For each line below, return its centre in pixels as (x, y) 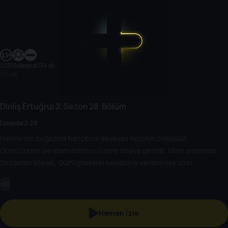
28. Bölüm (107, 106)
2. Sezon (71, 106)
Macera (25, 65)
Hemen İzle (119, 213)
